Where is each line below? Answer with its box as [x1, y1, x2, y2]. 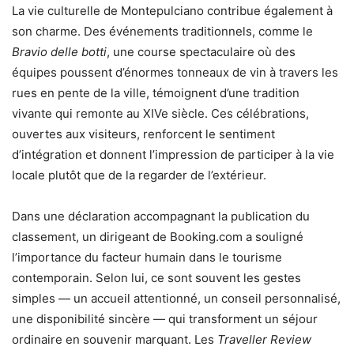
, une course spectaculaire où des [107, 44, 296, 60]
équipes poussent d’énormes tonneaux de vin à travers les [12, 65, 338, 81]
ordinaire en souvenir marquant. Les [12, 332, 217, 348]
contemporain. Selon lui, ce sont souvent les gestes [12, 270, 301, 286]
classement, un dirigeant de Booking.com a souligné [12, 229, 303, 245]
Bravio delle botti [12, 44, 107, 60]
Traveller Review [217, 332, 311, 348]
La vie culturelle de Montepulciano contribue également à [12, 3, 333, 19]
